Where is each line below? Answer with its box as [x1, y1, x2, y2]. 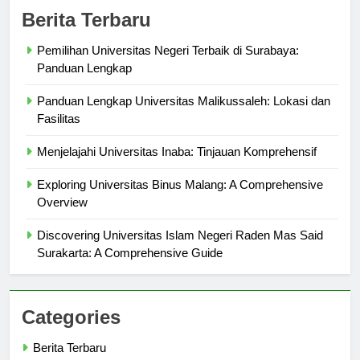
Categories [22, 321, 121, 343]
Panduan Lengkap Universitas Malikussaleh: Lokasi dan [37, 108, 330, 123]
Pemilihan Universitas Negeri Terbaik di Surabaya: [37, 58, 299, 72]
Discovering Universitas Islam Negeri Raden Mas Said [37, 243, 323, 257]
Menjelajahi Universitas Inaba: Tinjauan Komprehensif [37, 159, 317, 174]
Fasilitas [37, 126, 80, 141]
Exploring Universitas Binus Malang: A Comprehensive [37, 192, 323, 207]
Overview [37, 210, 88, 224]
